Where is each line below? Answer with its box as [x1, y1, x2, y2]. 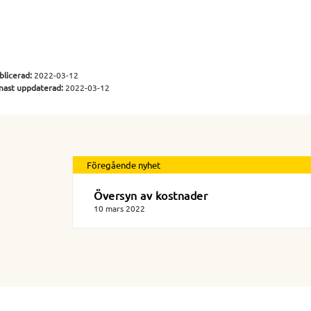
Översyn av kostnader [94, 188, 208, 203]
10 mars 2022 [94, 203, 145, 215]
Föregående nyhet [87, 159, 160, 171]
